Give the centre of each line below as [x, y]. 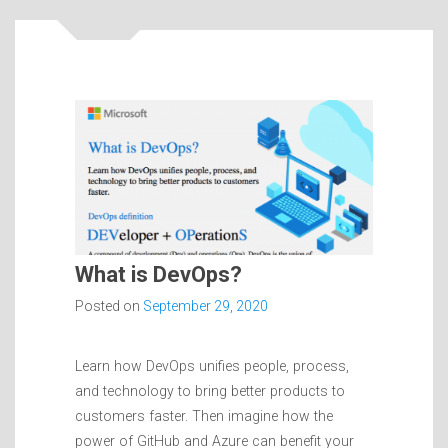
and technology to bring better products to [210, 391]
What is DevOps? [158, 275]
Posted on [109, 306]
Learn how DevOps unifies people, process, [212, 366]
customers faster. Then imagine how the [204, 416]
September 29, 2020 [205, 306]
